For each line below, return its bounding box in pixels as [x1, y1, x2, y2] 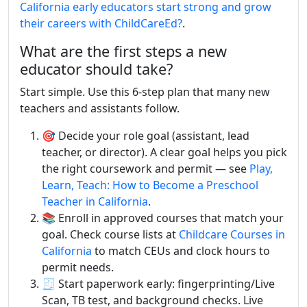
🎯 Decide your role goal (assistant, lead [42, 128, 249, 143]
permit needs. [42, 260, 114, 275]
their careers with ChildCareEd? [20, 16, 182, 31]
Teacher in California [42, 194, 148, 209]
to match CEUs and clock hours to [92, 243, 270, 258]
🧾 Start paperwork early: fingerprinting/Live [42, 276, 275, 291]
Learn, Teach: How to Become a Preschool [42, 177, 258, 193]
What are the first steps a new [20, 41, 227, 61]
